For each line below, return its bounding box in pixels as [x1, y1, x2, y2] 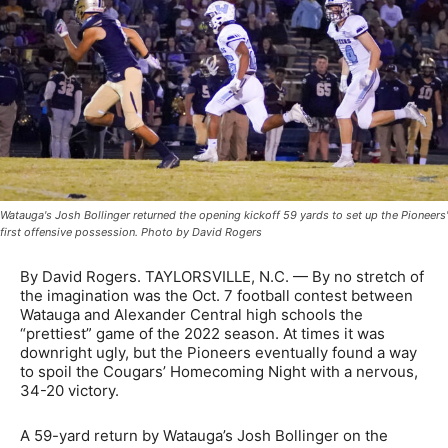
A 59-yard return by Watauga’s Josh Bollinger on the [20, 426, 388, 446]
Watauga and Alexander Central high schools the [20, 305, 363, 325]
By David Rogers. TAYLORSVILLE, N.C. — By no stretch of [20, 267, 424, 287]
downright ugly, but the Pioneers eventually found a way [20, 343, 417, 363]
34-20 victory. [20, 381, 119, 401]
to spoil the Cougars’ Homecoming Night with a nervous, [20, 362, 418, 382]
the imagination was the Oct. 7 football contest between [20, 286, 413, 306]
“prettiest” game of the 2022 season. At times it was [20, 324, 385, 344]
